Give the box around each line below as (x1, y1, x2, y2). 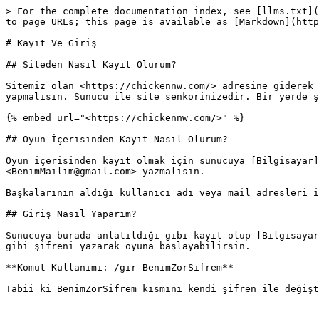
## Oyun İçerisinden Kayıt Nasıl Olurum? (6, 134, 228, 145)
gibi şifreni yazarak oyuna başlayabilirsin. (6, 241, 251, 251)
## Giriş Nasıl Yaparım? (6, 209, 137, 219)
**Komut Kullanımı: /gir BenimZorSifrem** (6, 262, 234, 273)
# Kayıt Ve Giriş (6, 38, 97, 48)
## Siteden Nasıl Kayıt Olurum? (6, 59, 177, 70)
